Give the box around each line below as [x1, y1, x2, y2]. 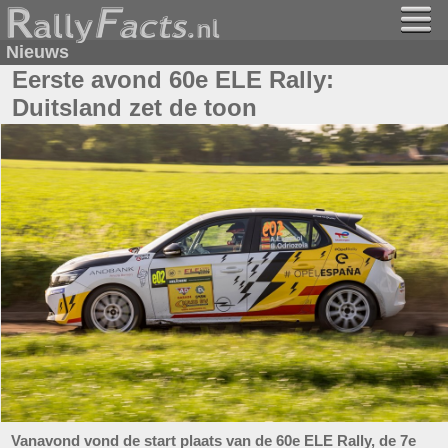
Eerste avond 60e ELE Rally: [12, 66, 334, 93]
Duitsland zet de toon [12, 94, 257, 121]
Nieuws [6, 42, 69, 62]
